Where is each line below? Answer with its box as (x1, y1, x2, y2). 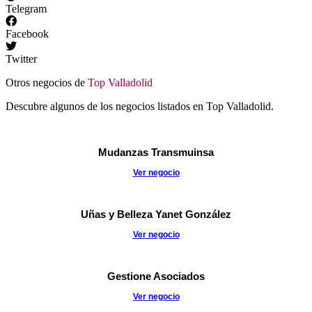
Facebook (6, 28, 49, 40)
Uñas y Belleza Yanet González (81, 208, 231, 221)
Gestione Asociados (107, 270, 205, 283)
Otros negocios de (6, 77, 88, 89)
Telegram (6, 3, 47, 15)
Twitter (6, 53, 37, 65)
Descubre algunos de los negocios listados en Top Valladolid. (6, 100, 274, 113)
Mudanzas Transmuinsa (98, 146, 214, 159)
